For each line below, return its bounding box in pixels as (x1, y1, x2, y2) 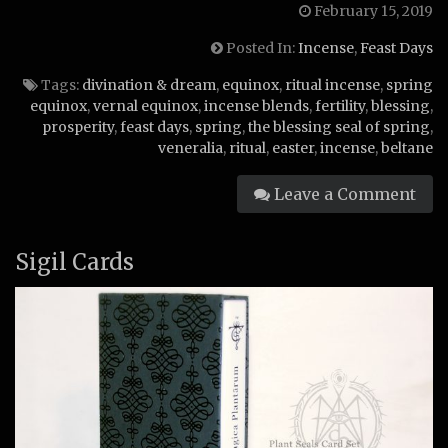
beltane (381, 138, 433, 157)
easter (272, 138, 314, 157)
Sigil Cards (15, 247, 134, 276)
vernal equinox (93, 96, 198, 115)
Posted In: (223, 38, 298, 57)
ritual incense (285, 75, 380, 94)
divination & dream (82, 75, 216, 94)
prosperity (42, 117, 114, 136)
